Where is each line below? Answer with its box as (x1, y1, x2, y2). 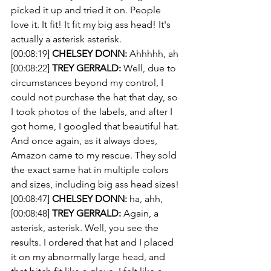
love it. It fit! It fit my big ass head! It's (11, 19, 173, 30)
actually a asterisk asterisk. (11, 33, 122, 45)
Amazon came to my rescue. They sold (11, 149, 179, 161)
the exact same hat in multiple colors (11, 164, 171, 175)
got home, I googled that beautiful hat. (11, 120, 181, 132)
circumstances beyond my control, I (11, 77, 166, 88)
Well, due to (121, 62, 178, 74)
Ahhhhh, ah (127, 48, 178, 59)
